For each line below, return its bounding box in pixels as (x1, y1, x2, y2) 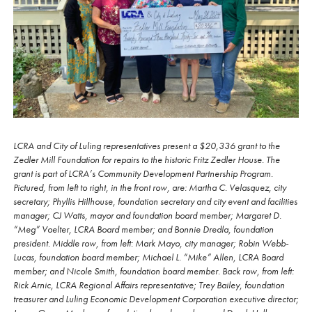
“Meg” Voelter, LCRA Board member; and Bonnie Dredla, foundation (13, 223, 274, 236)
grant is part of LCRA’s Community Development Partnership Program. (13, 167, 273, 180)
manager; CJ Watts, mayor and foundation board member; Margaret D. (13, 209, 281, 222)
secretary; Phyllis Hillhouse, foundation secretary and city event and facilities (13, 195, 297, 208)
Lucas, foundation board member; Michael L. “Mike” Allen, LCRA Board (13, 251, 283, 264)
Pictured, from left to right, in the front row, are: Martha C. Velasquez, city (13, 181, 286, 194)
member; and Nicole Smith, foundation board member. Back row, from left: (13, 265, 294, 278)
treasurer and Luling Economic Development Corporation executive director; (13, 292, 299, 306)
